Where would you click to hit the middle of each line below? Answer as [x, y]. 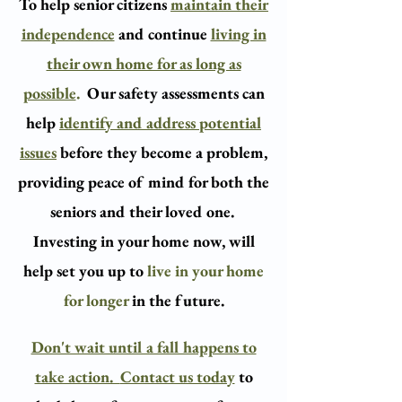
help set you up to [85, 271]
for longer [96, 300]
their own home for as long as [144, 63]
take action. [77, 376]
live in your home [205, 271]
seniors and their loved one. [142, 211]
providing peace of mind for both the [144, 182]
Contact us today [177, 376]
